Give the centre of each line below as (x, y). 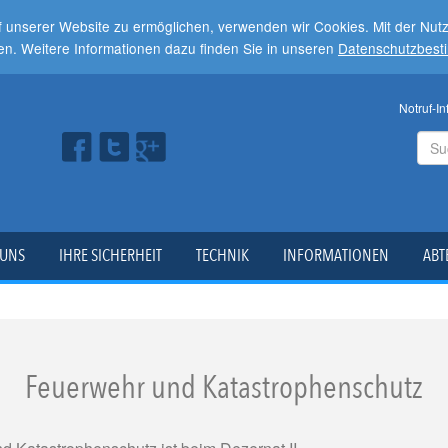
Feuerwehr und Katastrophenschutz (224, 388)
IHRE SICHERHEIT (110, 255)
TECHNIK (222, 255)
